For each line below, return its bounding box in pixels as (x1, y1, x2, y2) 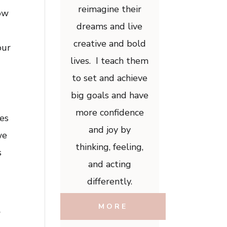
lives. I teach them (70, 55, 149, 67)
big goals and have (70, 89, 148, 102)
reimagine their (78, 3, 141, 16)
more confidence (75, 106, 144, 119)
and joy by (88, 124, 131, 136)
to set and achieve (71, 72, 147, 85)
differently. (87, 175, 132, 188)
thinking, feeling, (75, 141, 144, 154)
